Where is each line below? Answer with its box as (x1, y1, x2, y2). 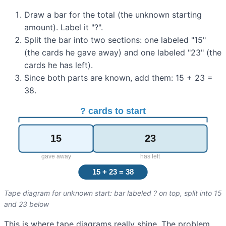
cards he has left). (24, 60, 93, 71)
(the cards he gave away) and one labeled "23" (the (24, 47, 221, 58)
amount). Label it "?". (24, 22, 103, 33)
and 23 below (4, 199, 49, 208)
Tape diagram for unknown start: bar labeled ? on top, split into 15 (4, 188, 222, 197)
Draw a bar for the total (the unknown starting (24, 10, 202, 20)
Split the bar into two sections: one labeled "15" (24, 35, 206, 45)
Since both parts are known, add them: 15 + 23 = (24, 73, 213, 83)
